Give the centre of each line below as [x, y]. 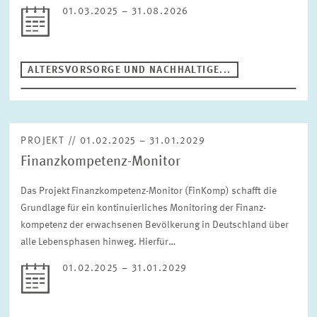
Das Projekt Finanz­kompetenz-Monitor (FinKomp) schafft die [149, 191]
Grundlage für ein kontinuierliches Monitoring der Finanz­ [144, 208]
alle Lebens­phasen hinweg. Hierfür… [98, 242]
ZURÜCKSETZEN [62, 58]
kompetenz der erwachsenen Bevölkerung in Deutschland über [155, 225]
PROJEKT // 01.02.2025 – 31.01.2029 [113, 141]
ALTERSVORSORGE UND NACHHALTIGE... [129, 70]
